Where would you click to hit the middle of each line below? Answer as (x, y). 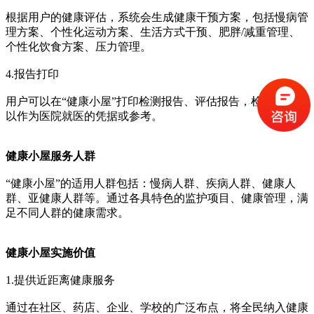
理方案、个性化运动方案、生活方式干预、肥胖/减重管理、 (153, 32)
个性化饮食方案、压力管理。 (78, 47)
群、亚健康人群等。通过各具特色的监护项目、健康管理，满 (157, 198)
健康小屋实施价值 (50, 253)
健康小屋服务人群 (50, 156)
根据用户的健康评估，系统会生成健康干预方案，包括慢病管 (157, 18)
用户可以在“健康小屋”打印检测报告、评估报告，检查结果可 (156, 102)
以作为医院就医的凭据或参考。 (84, 116)
